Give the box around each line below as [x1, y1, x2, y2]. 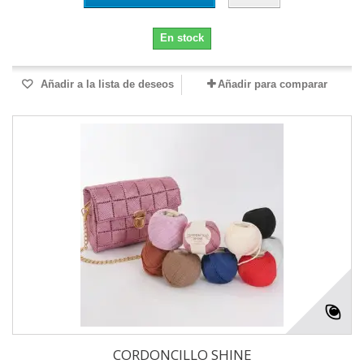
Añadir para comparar [217, 78, 327, 91]
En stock [160, 32, 204, 45]
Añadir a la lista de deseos [37, 78, 174, 91]
